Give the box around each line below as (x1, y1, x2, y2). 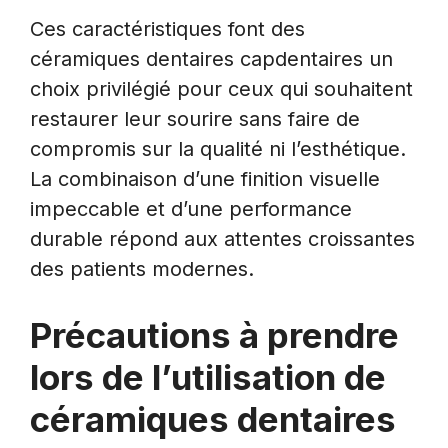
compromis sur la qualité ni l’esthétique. (30, 136, 406, 161)
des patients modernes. (30, 256, 254, 281)
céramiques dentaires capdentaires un (30, 46, 393, 71)
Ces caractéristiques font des (30, 16, 305, 41)
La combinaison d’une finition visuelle (30, 166, 380, 191)
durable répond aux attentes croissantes (30, 226, 415, 251)
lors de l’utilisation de (30, 355, 386, 398)
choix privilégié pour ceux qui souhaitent (30, 76, 413, 101)
